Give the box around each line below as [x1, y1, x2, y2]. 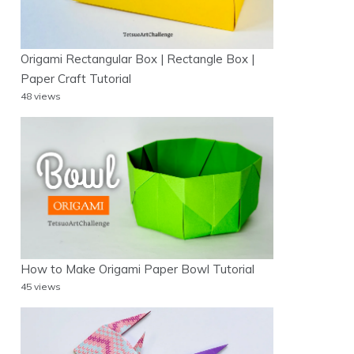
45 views [21, 280, 61, 292]
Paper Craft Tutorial [21, 70, 131, 86]
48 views [21, 89, 61, 102]
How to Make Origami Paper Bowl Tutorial [21, 261, 254, 277]
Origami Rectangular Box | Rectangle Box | [21, 51, 254, 66]
